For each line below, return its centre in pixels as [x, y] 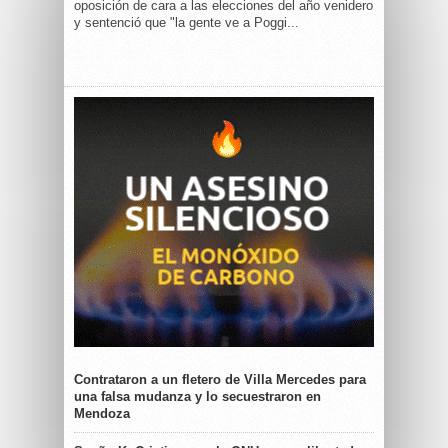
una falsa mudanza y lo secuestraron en [197, 396]
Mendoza [102, 413]
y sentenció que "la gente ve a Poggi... [186, 22]
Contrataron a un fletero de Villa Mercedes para [220, 379]
